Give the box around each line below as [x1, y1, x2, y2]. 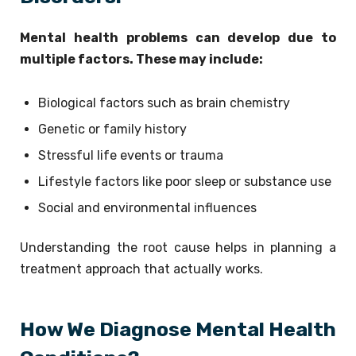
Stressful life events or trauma [38, 147, 223, 163]
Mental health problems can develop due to [20, 29, 336, 45]
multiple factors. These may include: [20, 51, 263, 67]
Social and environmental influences [38, 199, 257, 215]
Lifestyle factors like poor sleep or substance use [38, 173, 331, 189]
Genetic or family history [38, 121, 187, 137]
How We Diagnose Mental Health [20, 317, 336, 341]
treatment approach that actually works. [20, 261, 263, 277]
